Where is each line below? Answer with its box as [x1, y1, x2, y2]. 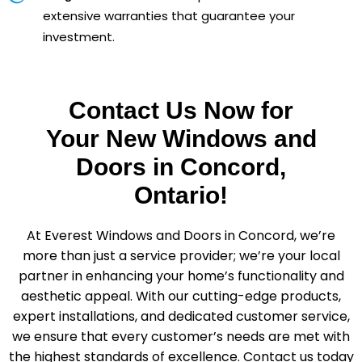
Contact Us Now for [69, 96, 293, 124]
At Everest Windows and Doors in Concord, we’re [27, 225, 335, 245]
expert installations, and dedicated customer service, [12, 306, 350, 326]
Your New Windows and [45, 124, 317, 152]
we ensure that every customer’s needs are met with [12, 326, 350, 346]
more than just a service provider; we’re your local [22, 246, 340, 265]
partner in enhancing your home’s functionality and [18, 266, 344, 285]
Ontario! [134, 181, 228, 208]
